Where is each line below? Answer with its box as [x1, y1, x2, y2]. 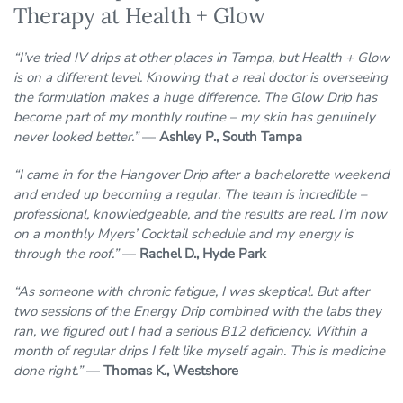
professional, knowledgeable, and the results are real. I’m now [13, 205, 387, 224]
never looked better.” [13, 128, 139, 147]
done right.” [13, 362, 83, 381]
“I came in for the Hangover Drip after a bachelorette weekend [13, 166, 390, 184]
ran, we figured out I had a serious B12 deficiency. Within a [13, 322, 367, 341]
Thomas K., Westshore [103, 362, 238, 381]
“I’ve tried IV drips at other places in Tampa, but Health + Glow [13, 49, 390, 67]
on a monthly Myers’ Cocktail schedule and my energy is [13, 225, 353, 244]
